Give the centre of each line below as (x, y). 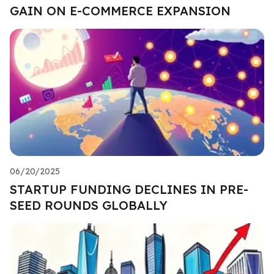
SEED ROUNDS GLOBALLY (89, 205)
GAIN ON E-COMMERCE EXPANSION (120, 10)
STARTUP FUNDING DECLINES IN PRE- (129, 189)
